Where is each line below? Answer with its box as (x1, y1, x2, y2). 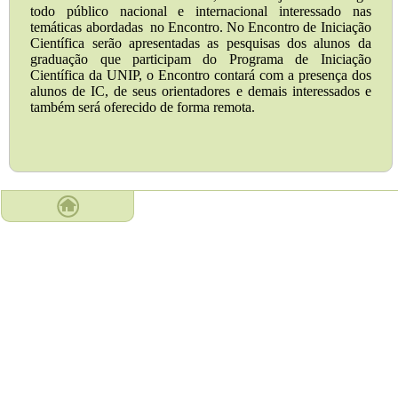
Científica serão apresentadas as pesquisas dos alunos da (30, 36, 371, 52)
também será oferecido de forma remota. (30, 99, 256, 115)
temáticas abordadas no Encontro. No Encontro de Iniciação (30, 20, 371, 36)
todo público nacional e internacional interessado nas (30, 4, 371, 20)
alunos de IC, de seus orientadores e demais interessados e (30, 84, 371, 99)
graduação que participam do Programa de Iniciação (30, 52, 371, 68)
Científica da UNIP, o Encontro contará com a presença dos (30, 68, 371, 84)
